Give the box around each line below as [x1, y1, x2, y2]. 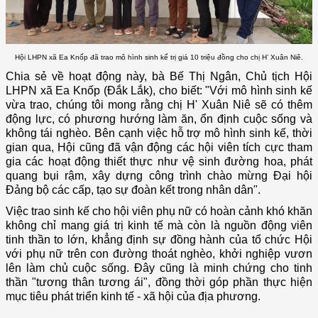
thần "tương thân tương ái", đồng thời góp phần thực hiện [6, 276, 312, 289]
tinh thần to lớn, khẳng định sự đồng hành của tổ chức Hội [6, 234, 312, 246]
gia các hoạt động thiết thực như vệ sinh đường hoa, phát [6, 155, 312, 168]
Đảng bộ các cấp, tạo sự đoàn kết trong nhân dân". [6, 184, 261, 197]
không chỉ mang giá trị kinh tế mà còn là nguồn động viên [6, 219, 312, 232]
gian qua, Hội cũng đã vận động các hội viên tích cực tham [6, 141, 312, 154]
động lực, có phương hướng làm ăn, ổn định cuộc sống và [6, 113, 312, 126]
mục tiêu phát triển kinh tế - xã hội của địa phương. [6, 290, 261, 303]
